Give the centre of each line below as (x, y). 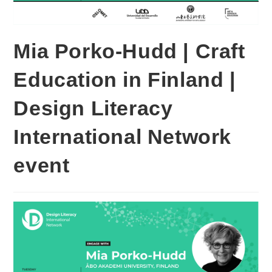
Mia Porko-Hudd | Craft (129, 51)
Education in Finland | (125, 80)
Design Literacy (93, 108)
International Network (123, 137)
